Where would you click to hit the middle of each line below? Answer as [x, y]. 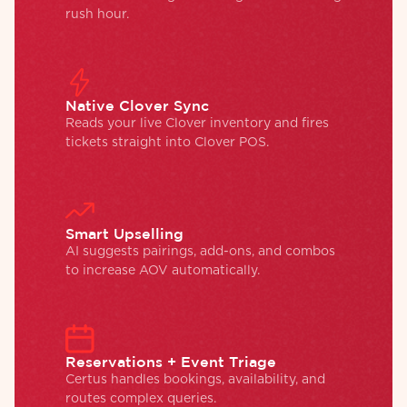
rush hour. [97, 14]
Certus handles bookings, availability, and [195, 379]
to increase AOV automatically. [163, 270]
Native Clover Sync [137, 105]
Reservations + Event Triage [171, 361]
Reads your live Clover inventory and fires [197, 123]
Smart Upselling [124, 233]
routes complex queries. [141, 398]
